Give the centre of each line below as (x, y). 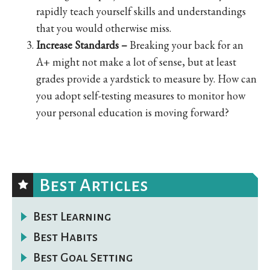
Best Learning (72, 216)
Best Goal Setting (83, 257)
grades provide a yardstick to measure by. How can (146, 78)
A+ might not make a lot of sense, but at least (136, 61)
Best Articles (94, 185)
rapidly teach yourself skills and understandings (141, 11)
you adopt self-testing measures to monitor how (141, 95)
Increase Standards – (83, 45)
